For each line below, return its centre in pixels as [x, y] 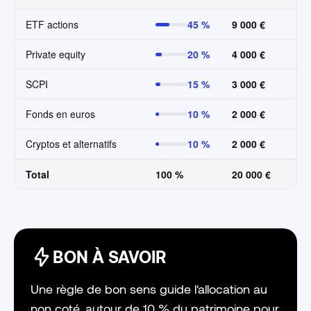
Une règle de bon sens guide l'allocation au [149, 289]
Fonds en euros [60, 114]
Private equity [56, 54]
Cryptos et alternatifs [71, 144]
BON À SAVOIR [109, 257]
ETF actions [52, 25]
